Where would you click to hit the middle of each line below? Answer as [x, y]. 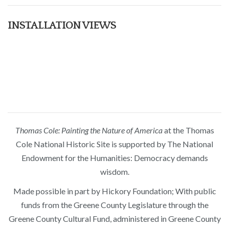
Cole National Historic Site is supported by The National [114, 144]
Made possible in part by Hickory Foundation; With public [114, 191]
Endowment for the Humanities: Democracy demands [114, 157]
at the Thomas [188, 130]
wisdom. [114, 171]
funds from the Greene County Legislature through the [114, 205]
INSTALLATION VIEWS [62, 25]
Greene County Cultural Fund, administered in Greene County [114, 219]
